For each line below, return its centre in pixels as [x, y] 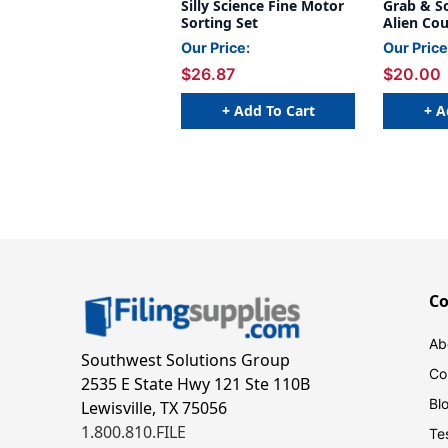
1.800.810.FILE [133, 432]
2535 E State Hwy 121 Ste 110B [195, 384]
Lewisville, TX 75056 [153, 408]
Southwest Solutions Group [185, 360]
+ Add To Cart [268, 110]
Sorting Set [219, 23]
